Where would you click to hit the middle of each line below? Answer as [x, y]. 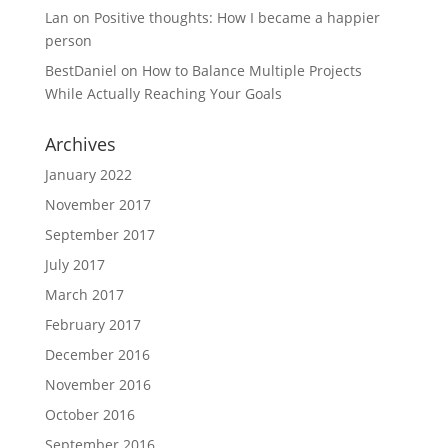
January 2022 [88, 174]
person [68, 40]
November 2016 [97, 384]
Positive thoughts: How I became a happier [236, 17]
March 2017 [84, 294]
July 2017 [74, 264]
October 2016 [89, 414]
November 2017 [97, 204]
